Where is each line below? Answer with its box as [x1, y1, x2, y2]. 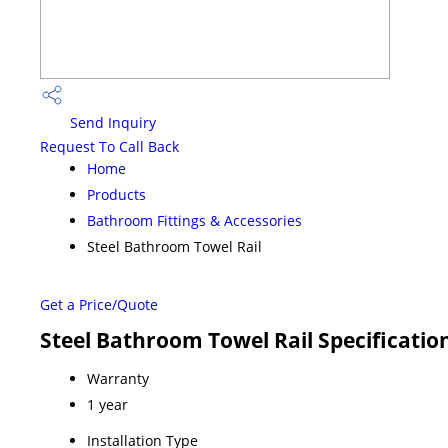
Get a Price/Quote [40, 295, 158, 315]
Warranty [87, 369, 149, 389]
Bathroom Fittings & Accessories [87, 211, 302, 231]
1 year [87, 395, 128, 415]
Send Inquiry [66, 113, 156, 133]
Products [87, 185, 146, 205]
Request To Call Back [40, 137, 179, 157]
